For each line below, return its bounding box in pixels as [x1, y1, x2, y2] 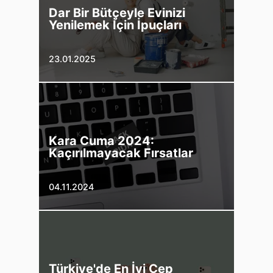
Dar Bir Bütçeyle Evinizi [49, 5, 185, 20]
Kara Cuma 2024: [49, 133, 154, 148]
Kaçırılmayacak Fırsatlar [49, 145, 193, 160]
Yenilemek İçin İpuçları [49, 17, 182, 32]
